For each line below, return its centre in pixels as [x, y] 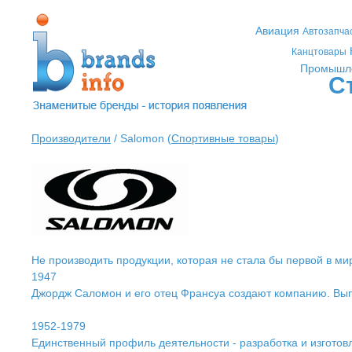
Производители [71, 138]
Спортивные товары [223, 138]
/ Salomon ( [141, 138]
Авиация [277, 31]
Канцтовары [319, 52]
